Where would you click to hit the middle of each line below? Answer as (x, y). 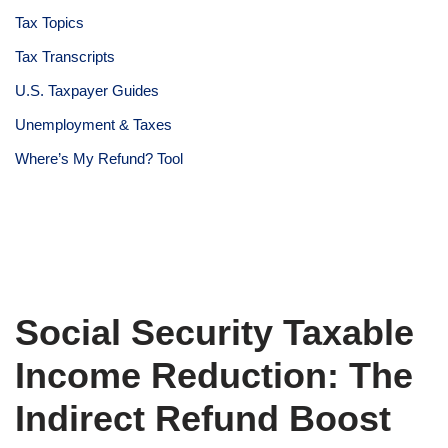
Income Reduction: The (214, 375)
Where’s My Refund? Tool (99, 158)
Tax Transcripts (65, 56)
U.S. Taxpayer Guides (87, 90)
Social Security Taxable (214, 332)
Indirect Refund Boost (203, 418)
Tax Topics (49, 22)
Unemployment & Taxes (93, 124)
